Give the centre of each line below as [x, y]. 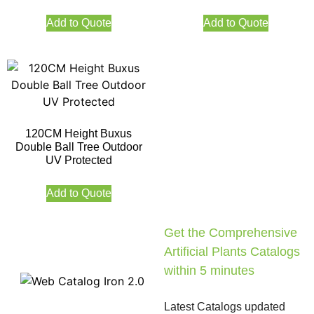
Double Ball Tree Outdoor [78, 146]
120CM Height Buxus [78, 133]
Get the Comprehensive [231, 232]
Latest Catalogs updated [225, 306]
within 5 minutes [209, 270]
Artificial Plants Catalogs [232, 251]
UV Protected [78, 160]
